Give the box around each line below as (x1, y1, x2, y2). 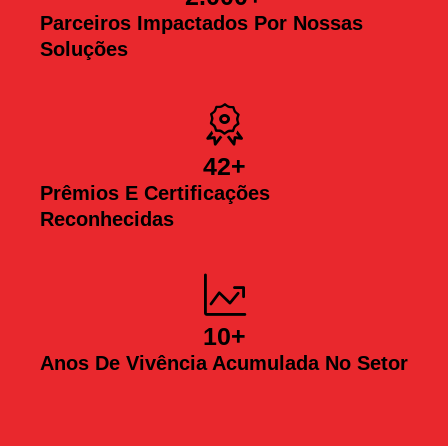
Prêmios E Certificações (40, 182, 270, 205)
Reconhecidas (40, 208, 174, 231)
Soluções (40, 38, 128, 61)
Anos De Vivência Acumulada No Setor (40, 352, 408, 375)
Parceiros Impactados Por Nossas (40, 12, 363, 35)
